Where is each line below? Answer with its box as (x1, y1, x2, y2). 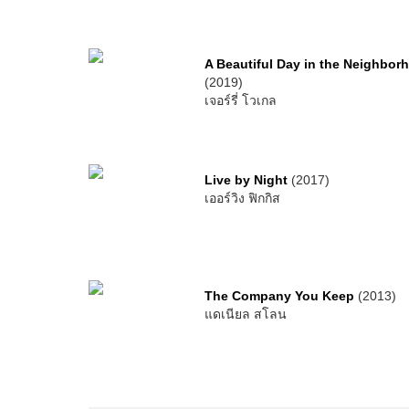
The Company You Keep (204, 288, 355, 303)
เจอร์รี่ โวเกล (204, 93, 278, 108)
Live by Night (204, 173, 288, 187)
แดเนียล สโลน (204, 307, 288, 321)
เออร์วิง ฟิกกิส (204, 191, 281, 205)
